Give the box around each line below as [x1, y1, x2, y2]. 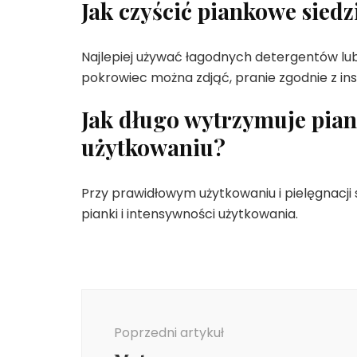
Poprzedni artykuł [114, 323, 224, 342]
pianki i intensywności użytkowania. [81, 204, 298, 223]
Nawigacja [80, 284, 189, 312]
